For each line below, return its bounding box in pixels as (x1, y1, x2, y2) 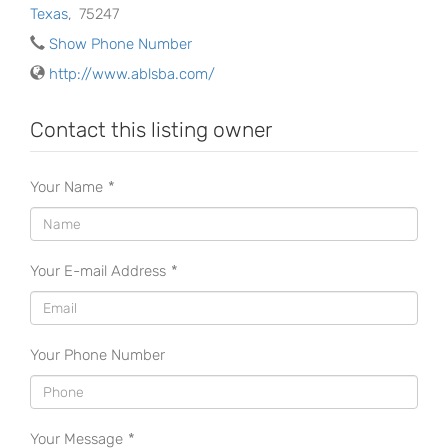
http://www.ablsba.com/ (49, 65, 215, 84)
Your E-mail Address (30, 262, 166, 281)
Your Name (30, 178, 103, 197)
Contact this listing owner (30, 117, 272, 143)
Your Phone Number (30, 346, 165, 365)
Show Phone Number (49, 35, 192, 54)
